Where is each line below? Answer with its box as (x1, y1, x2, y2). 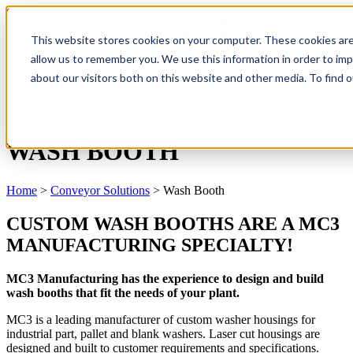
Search (6, 6, 40, 20)
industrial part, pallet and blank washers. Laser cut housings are (6, 326, 320, 340)
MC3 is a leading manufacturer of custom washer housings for (6, 312, 315, 326)
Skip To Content (6, 37, 88, 50)
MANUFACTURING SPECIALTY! (6, 234, 293, 255)
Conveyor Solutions (50, 183, 150, 197)
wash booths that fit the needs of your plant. (6, 285, 240, 299)
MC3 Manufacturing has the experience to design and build (6, 271, 324, 285)
